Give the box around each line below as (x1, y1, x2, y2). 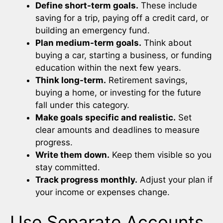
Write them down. (35, 150, 110, 160)
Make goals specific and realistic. (35, 112, 176, 123)
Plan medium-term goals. (35, 38, 141, 48)
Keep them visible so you (110, 150, 212, 160)
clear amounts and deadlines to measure (35, 125, 200, 135)
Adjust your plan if (137, 175, 213, 185)
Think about (141, 38, 192, 48)
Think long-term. (35, 75, 106, 86)
